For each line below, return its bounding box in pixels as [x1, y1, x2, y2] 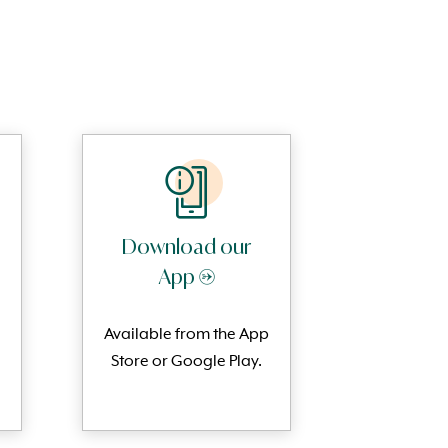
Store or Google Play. [111, 352, 263, 371]
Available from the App [104, 325, 270, 344]
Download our [122, 233, 252, 259]
